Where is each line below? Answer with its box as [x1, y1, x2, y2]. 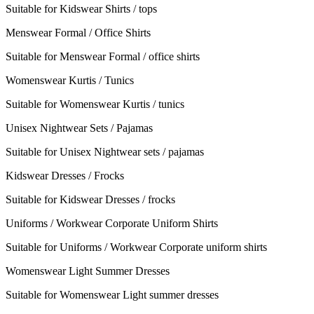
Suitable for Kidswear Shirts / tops [6, 3, 157, 15]
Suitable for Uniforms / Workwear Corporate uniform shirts [6, 241, 267, 254]
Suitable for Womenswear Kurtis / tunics [6, 98, 184, 111]
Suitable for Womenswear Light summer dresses [6, 289, 219, 301]
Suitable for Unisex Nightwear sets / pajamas [6, 146, 204, 158]
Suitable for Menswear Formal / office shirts [6, 50, 200, 63]
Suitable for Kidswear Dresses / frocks [6, 193, 175, 206]
